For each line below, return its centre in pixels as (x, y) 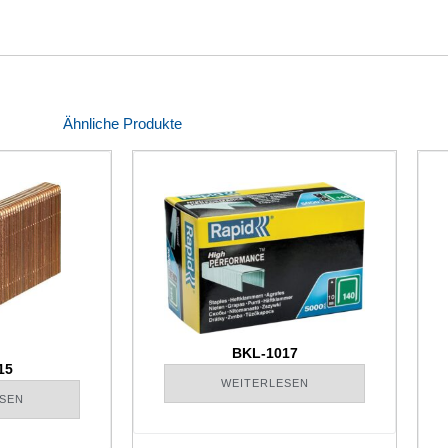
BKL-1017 (264, 352)
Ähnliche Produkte (122, 124)
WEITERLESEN (264, 382)
